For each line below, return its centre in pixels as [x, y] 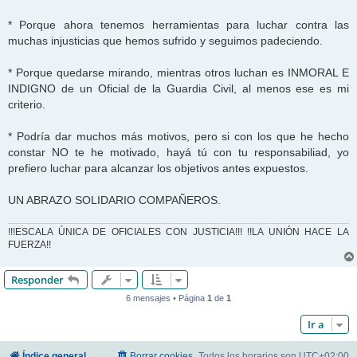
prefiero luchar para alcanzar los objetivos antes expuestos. [158, 168]
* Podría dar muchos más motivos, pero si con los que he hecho [178, 136]
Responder [37, 280]
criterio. [27, 104]
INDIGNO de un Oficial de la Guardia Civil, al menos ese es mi [178, 88]
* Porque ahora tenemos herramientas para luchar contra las [178, 24]
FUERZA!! [29, 245]
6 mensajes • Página [167, 298]
